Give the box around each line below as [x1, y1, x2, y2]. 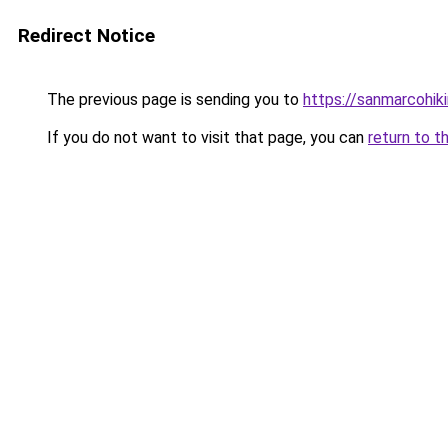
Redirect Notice [18, 24, 155, 47]
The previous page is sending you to [43, 90, 303, 109]
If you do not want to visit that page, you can [43, 128, 368, 147]
